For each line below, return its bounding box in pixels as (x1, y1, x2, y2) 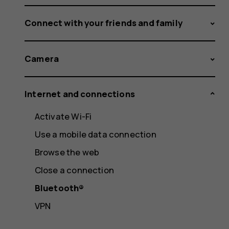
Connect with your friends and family (25, 17, 182, 29)
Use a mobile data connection (34, 128, 156, 141)
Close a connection (34, 164, 114, 176)
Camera (25, 52, 59, 64)
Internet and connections (25, 88, 135, 100)
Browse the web (34, 146, 100, 158)
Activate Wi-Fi (34, 110, 92, 123)
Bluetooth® (34, 182, 84, 194)
